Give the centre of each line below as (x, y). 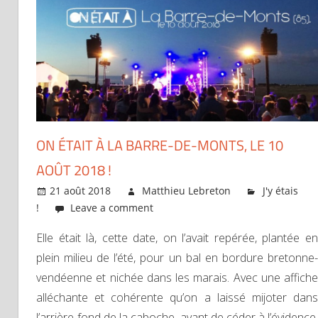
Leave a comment (112, 208)
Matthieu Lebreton (187, 191)
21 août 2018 (81, 191)
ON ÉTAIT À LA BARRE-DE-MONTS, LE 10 (160, 146)
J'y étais (280, 191)
